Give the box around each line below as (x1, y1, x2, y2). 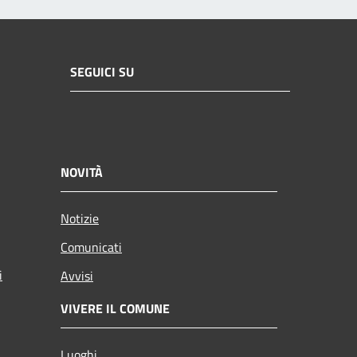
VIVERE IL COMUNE (61, 299, 170, 319)
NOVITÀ (61, 163, 103, 182)
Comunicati (61, 237, 122, 257)
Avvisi (61, 266, 93, 286)
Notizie (61, 209, 99, 229)
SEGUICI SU (70, 61, 134, 81)
